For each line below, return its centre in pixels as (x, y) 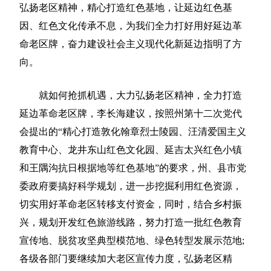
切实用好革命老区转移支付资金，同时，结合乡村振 (131, 204)
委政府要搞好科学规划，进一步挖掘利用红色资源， (131, 186)
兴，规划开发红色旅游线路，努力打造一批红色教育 (131, 223)
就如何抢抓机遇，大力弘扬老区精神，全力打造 (131, 96)
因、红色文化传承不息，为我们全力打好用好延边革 (131, 26)
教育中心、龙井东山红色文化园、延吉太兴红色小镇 (131, 150)
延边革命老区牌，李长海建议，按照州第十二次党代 (131, 114)
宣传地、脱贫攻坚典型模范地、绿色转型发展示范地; (132, 241)
